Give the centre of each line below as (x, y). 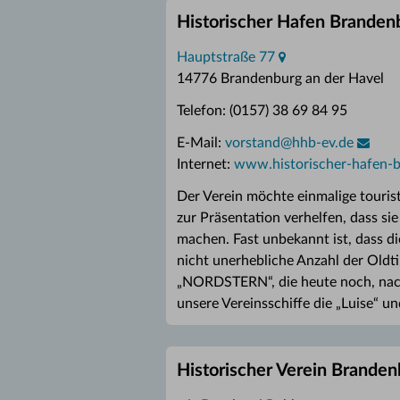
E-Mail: (201, 143)
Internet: (205, 164)
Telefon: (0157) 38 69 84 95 (262, 111)
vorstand (253, 143)
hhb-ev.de (323, 143)
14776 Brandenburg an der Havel (280, 79)
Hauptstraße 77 (226, 57)
